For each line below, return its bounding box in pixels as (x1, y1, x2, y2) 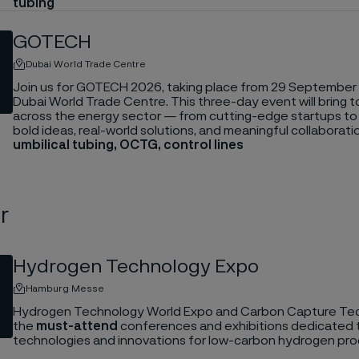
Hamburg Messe (25, 283, 104, 293)
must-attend (35, 319, 120, 333)
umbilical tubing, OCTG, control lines (12, 138, 244, 151)
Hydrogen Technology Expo (12, 256, 259, 276)
